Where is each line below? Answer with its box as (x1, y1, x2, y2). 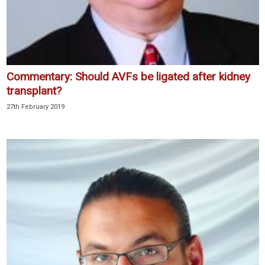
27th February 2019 (7, 103, 64, 111)
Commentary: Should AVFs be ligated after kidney (7, 70, 250, 84)
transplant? (7, 84, 62, 98)
